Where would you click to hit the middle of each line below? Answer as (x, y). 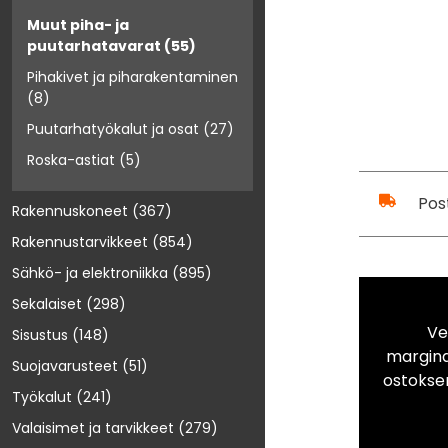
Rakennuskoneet (70, 211)
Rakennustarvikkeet (80, 242)
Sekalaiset (47, 304)
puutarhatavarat (94, 46)
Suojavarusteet (65, 366)
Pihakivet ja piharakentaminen (132, 77)
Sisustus (40, 335)
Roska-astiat (71, 160)
